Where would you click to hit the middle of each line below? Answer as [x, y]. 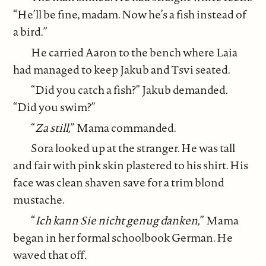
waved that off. [50, 254]
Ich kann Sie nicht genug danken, [118, 220]
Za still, [53, 127]
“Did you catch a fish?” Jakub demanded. [129, 90]
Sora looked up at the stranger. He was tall [133, 148]
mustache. [39, 200]
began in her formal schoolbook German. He [123, 237]
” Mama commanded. [124, 127]
